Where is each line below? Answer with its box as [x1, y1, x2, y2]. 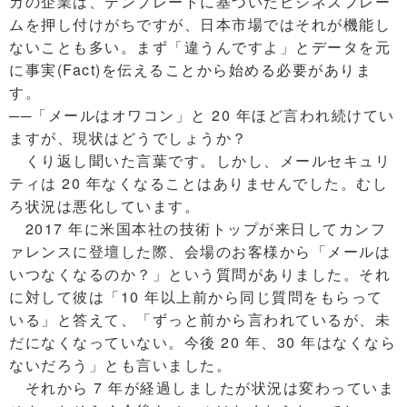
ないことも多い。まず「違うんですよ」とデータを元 [9, 36, 391, 58]
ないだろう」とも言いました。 [9, 354, 232, 376]
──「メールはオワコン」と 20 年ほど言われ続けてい [9, 104, 395, 126]
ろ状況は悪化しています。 [9, 195, 200, 217]
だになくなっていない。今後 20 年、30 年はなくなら [9, 332, 396, 353]
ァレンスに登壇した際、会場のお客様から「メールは [9, 241, 391, 263]
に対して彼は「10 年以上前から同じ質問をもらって [9, 286, 383, 308]
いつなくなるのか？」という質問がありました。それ [9, 263, 391, 285]
